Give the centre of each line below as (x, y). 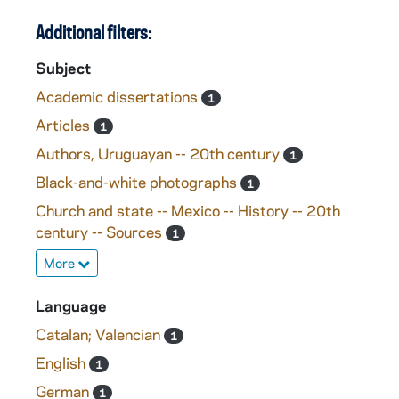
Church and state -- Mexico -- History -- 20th (188, 210)
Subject (63, 68)
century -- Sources (101, 232)
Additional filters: (94, 32)
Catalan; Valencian (100, 334)
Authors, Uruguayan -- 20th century (159, 153)
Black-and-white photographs (138, 182)
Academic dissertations (118, 96)
